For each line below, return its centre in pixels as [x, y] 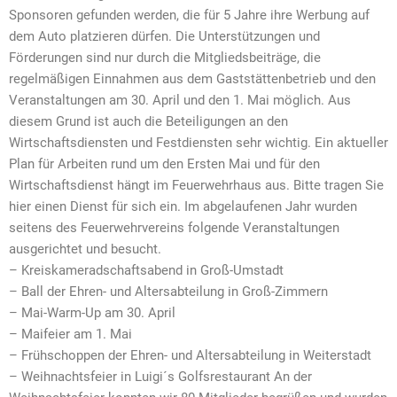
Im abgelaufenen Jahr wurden [271, 207]
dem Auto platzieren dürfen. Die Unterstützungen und [164, 37]
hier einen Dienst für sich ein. [95, 207]
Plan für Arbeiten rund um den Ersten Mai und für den [164, 164]
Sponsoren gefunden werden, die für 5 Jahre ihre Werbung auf [189, 16]
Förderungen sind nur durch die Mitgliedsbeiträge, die [165, 58]
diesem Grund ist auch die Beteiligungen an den [148, 122]
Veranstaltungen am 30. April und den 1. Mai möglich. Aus [180, 101]
